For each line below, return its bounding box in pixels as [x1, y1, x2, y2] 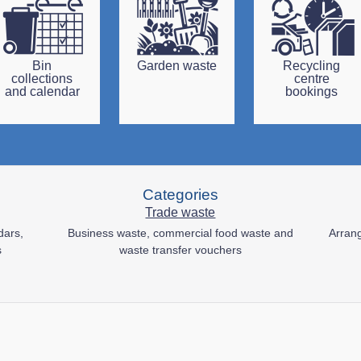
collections [11, 71, 73, 85]
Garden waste [137, 58, 217, 73]
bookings [285, 84, 338, 98]
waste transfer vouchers [118, 243, 242, 256]
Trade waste [145, 205, 216, 219]
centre [293, 71, 330, 85]
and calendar [4, 84, 80, 98]
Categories [143, 186, 218, 203]
